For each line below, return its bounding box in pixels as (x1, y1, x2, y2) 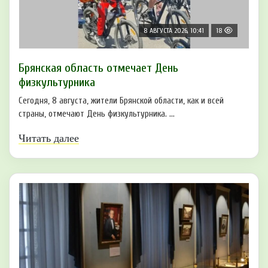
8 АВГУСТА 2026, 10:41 (144, 26, 204, 35)
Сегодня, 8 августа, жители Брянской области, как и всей (19, 95, 224, 106)
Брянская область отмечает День (19, 60, 178, 75)
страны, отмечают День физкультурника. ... (19, 108, 175, 119)
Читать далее (19, 132, 79, 144)
